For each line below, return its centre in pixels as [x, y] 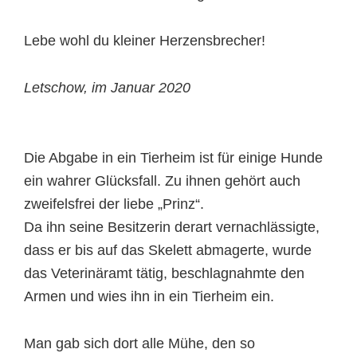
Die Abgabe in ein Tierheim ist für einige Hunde [173, 158]
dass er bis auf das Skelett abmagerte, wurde [168, 250]
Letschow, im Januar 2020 [107, 88]
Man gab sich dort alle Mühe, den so [139, 343]
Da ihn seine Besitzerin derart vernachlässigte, [172, 227]
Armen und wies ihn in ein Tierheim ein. [149, 296]
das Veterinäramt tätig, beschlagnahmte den [164, 273]
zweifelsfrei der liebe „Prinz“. [114, 204]
